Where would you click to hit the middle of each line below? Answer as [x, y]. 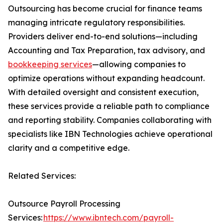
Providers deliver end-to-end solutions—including [103, 37]
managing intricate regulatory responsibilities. [96, 23]
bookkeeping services [50, 64]
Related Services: [46, 176]
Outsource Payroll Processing [64, 204]
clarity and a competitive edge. [69, 148]
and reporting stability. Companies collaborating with [110, 120]
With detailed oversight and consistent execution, [103, 92]
